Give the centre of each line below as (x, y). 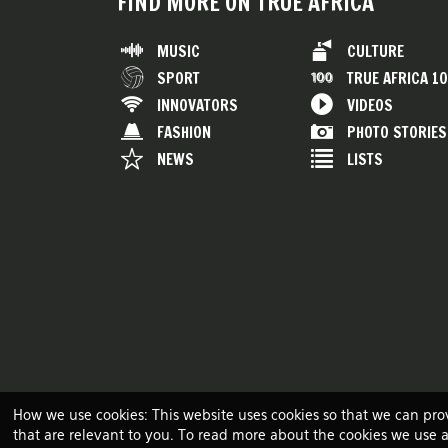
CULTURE (375, 51)
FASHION (184, 132)
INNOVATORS (197, 105)
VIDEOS (370, 105)
